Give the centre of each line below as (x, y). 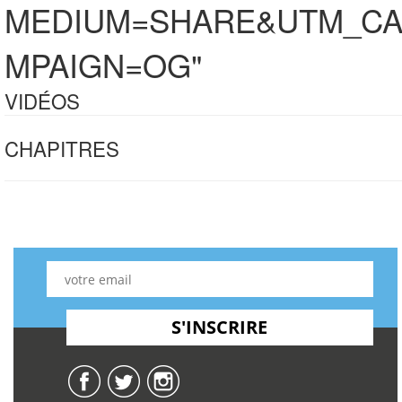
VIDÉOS (42, 100)
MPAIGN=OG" (103, 65)
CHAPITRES (62, 149)
